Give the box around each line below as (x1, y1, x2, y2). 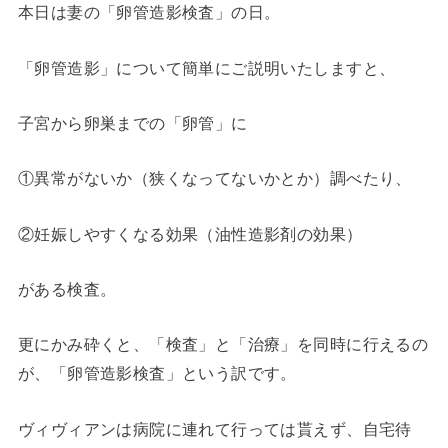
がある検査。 (17, 279, 117, 298)
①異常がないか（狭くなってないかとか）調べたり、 (17, 169, 412, 188)
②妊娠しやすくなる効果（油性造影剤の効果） (17, 224, 363, 243)
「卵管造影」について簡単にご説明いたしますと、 (17, 58, 396, 77)
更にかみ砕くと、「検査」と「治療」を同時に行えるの (17, 335, 429, 354)
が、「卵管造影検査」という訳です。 (17, 364, 297, 383)
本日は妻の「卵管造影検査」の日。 (17, 3, 281, 22)
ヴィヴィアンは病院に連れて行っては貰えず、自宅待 (17, 419, 412, 438)
